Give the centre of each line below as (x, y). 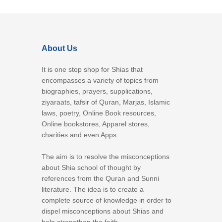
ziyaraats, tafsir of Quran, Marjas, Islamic (106, 102)
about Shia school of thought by (91, 168)
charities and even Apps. (80, 135)
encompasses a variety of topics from (100, 81)
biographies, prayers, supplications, (97, 91)
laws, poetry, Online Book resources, (99, 113)
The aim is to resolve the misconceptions (105, 157)
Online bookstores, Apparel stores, (95, 124)
